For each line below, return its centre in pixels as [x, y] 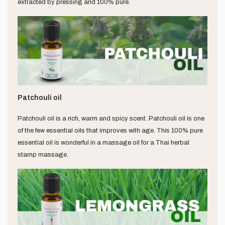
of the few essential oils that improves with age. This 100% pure [110, 130]
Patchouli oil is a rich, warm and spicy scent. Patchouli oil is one [111, 118]
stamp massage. [43, 154]
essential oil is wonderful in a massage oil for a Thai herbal [103, 142]
